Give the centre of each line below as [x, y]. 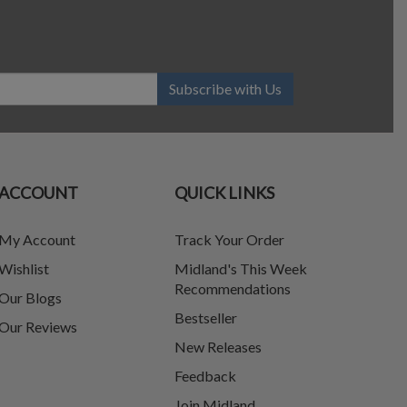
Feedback [205, 376]
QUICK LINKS [224, 193]
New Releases [218, 347]
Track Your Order [229, 239]
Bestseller [206, 318]
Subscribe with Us [225, 89]
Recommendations [233, 288]
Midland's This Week [241, 268]
